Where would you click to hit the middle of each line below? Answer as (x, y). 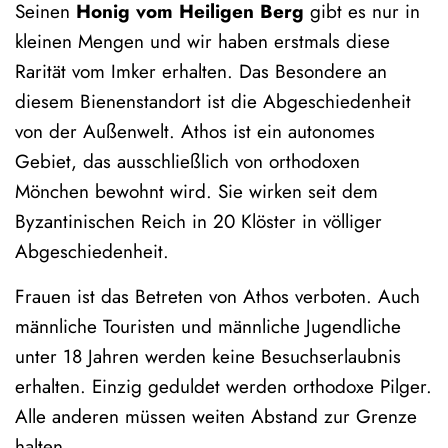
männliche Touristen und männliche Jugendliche (208, 326)
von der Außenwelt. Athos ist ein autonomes (195, 131)
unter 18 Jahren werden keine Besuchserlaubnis (208, 356)
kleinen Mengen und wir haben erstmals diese (202, 41)
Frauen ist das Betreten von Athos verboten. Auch (217, 296)
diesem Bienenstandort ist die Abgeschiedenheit (213, 101)
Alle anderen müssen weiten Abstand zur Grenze (216, 416)
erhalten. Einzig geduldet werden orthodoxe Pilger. (223, 386)
